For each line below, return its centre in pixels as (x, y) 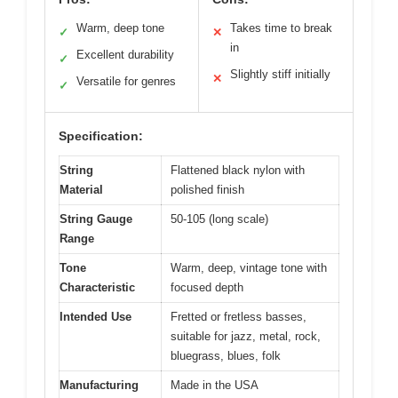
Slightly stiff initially (280, 75)
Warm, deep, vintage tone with (249, 268)
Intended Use (96, 317)
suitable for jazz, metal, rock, (246, 337)
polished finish (207, 190)
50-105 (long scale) (219, 219)
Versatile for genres (126, 82)
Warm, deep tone (120, 28)
